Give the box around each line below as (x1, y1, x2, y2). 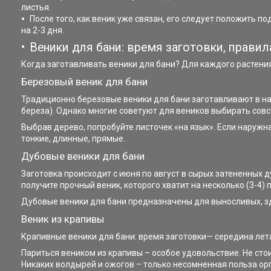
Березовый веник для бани (21, 75, 148, 88)
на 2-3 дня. (21, 25, 64, 35)
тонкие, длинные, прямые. (21, 133, 125, 143)
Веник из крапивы (21, 212, 105, 225)
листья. (21, 2, 51, 12)
